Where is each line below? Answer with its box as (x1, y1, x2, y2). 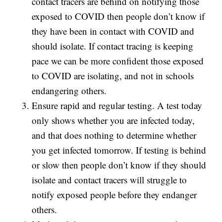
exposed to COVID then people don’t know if (32, 10, 205, 23)
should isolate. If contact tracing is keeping (32, 40, 194, 53)
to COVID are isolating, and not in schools (32, 69, 194, 82)
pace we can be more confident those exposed (32, 55, 204, 67)
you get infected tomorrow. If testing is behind (32, 144, 207, 157)
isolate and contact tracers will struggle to (32, 173, 187, 186)
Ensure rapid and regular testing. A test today (32, 99, 203, 112)
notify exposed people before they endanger (32, 188, 197, 201)
